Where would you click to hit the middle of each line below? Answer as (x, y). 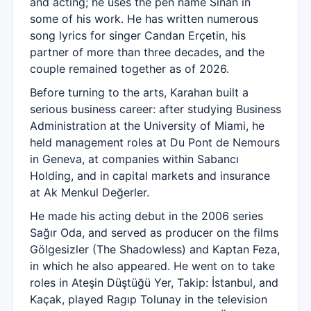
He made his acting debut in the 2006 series (146, 216)
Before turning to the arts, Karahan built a (139, 92)
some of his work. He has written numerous (144, 19)
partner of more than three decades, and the (147, 52)
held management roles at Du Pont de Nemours (155, 142)
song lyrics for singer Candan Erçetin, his (138, 35)
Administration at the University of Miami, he (147, 126)
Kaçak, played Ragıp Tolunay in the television (149, 299)
